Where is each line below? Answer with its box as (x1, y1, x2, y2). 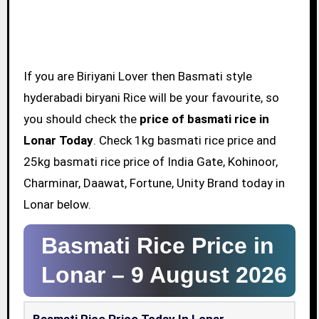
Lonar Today (23, 133, 93, 148)
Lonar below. (23, 197, 91, 212)
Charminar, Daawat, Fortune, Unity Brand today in (23, 176, 285, 191)
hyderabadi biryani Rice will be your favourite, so (23, 90, 279, 105)
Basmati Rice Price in (41, 233, 274, 259)
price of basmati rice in (139, 112, 269, 127)
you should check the (23, 112, 140, 127)
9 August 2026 (130, 262, 287, 288)
